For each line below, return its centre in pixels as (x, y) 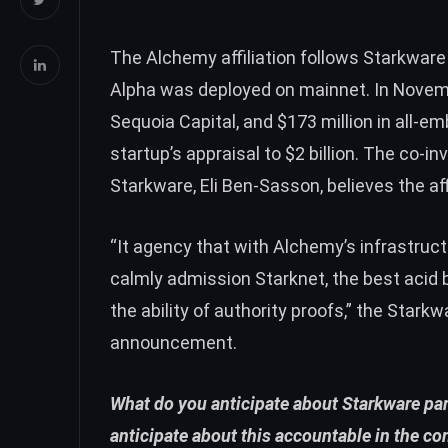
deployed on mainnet (282, 89)
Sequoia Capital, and (193, 121)
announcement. (173, 342)
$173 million (325, 121)
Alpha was (154, 89)
